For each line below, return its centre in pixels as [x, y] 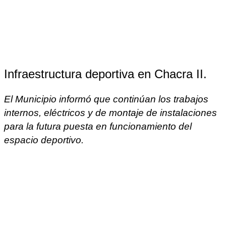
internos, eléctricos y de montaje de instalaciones [110, 112]
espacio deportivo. [44, 140]
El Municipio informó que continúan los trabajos [106, 99]
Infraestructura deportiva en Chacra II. [105, 74]
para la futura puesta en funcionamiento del [98, 126]
